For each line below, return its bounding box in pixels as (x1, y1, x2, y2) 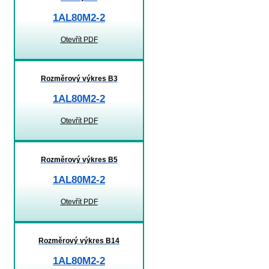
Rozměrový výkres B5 (40, 155, 118, 164)
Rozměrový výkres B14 (38, 236, 119, 245)
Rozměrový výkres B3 (40, 74, 118, 83)
